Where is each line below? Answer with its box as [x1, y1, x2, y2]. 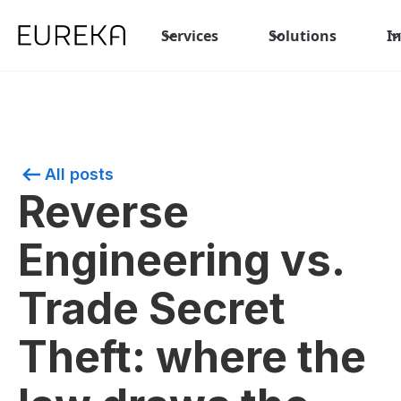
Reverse [18, 185, 189, 238]
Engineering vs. [18, 234, 345, 286]
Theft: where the [18, 330, 366, 383]
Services [161, 25, 218, 46]
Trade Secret [18, 282, 286, 335]
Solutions [269, 25, 337, 46]
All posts [45, 165, 114, 183]
